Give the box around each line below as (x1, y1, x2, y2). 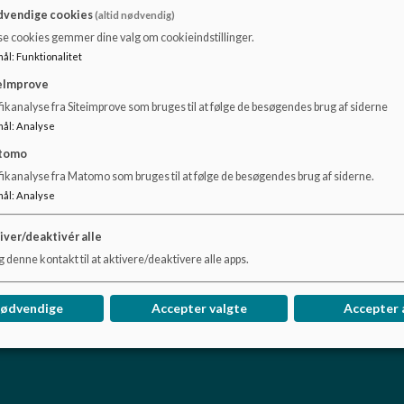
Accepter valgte (151, 300, 247, 317)
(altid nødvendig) (95, 9, 176, 22)
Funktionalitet (16, 50, 82, 63)
